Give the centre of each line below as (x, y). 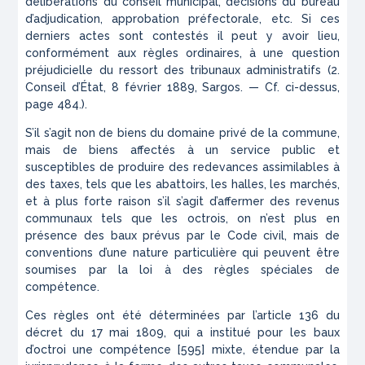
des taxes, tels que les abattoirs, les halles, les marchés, (182, 185)
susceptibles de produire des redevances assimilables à (182, 167)
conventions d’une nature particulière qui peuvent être (182, 253)
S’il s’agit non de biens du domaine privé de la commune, (182, 133)
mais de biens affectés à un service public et (182, 150)
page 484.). (57, 105)
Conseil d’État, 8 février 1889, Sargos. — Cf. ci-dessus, (182, 88)
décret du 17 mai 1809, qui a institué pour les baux (182, 333)
